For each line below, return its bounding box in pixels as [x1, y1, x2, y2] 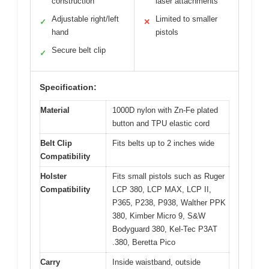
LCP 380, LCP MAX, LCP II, [112, 185, 211, 194]
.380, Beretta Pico [112, 238, 175, 247]
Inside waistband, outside [112, 258, 201, 267]
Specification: [40, 82, 97, 92]
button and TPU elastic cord [112, 119, 210, 128]
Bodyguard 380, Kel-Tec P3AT [112, 225, 217, 234]
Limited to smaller [156, 14, 217, 23]
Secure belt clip [52, 46, 106, 55]
